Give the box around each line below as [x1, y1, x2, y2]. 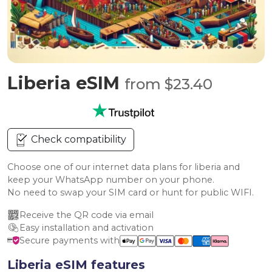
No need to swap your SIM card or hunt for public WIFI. [7, 187, 254, 198]
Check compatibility [29, 134, 126, 145]
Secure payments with [19, 235, 120, 246]
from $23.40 [124, 75, 212, 93]
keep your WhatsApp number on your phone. [7, 174, 214, 185]
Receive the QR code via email [19, 209, 154, 220]
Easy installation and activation [19, 222, 154, 233]
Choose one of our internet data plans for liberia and [7, 161, 240, 172]
